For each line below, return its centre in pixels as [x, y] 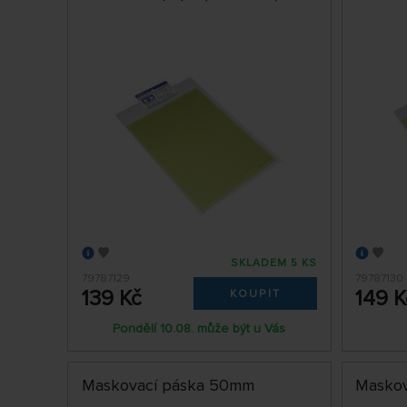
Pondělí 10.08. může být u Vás [199, 328]
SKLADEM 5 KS [274, 263]
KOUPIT [256, 293]
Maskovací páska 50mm [168, 385]
